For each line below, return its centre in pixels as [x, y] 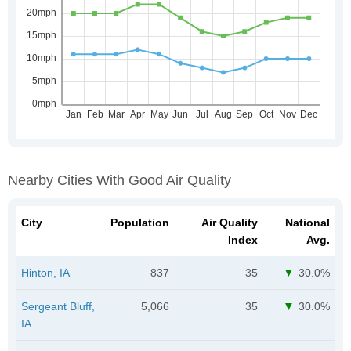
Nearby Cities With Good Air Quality [119, 180]
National [308, 222]
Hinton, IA [45, 272]
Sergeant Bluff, [58, 306]
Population [140, 222]
